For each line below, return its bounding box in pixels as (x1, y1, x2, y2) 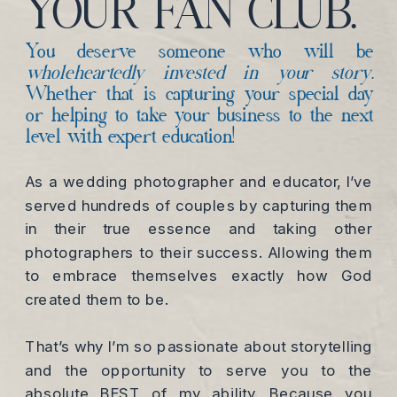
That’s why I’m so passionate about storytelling (25, 337, 373, 356)
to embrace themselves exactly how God (25, 266, 373, 285)
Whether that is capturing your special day (26, 85, 374, 107)
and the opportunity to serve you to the (25, 361, 373, 380)
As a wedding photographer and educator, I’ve (25, 172, 373, 191)
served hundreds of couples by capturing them (25, 196, 373, 215)
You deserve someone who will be (26, 43, 374, 65)
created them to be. (25, 290, 173, 309)
